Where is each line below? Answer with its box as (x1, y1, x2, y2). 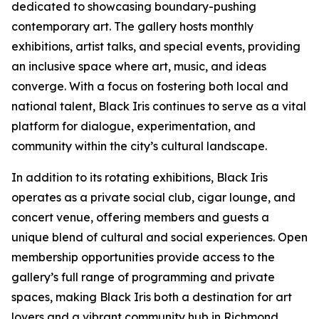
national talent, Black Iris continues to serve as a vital (11, 99, 306, 113)
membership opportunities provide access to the (11, 250, 275, 264)
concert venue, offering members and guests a (11, 210, 269, 224)
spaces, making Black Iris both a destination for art (11, 290, 292, 304)
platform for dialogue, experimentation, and (11, 119, 256, 133)
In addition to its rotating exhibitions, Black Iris (11, 170, 268, 184)
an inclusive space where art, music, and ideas (11, 59, 266, 73)
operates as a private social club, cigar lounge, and (11, 190, 296, 204)
